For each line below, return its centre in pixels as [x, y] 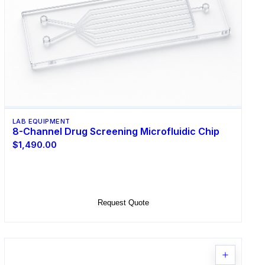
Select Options [123, 174]
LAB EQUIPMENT [41, 121]
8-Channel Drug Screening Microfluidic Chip [116, 131]
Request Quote [123, 203]
